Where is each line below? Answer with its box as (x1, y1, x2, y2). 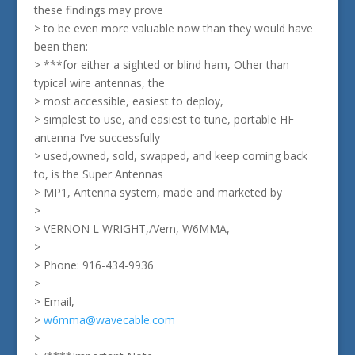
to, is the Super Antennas (33, 166, 163, 181)
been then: (33, 39, 88, 54)
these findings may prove (33, 2, 163, 17)
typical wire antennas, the (33, 75, 165, 90)
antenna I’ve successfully (33, 130, 160, 145)
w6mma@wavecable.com (43, 312, 175, 327)
